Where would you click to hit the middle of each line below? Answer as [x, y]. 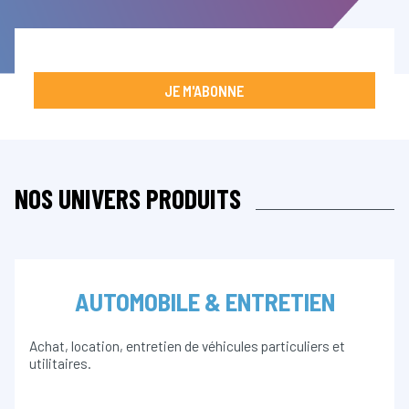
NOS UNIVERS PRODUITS [128, 198]
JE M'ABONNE [204, 90]
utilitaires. [60, 364]
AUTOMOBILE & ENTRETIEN [204, 302]
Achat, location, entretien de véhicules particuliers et [187, 346]
